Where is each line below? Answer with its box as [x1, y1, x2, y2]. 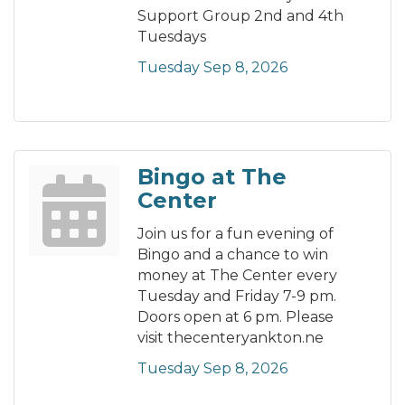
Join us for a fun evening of [137, 225, 334, 243]
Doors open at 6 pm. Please [137, 308, 334, 326]
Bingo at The [137, 164, 287, 191]
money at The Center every [137, 267, 337, 285]
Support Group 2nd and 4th [137, 7, 344, 25]
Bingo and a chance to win [137, 246, 328, 264]
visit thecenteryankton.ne [137, 329, 324, 347]
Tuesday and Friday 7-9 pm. [137, 287, 336, 306]
